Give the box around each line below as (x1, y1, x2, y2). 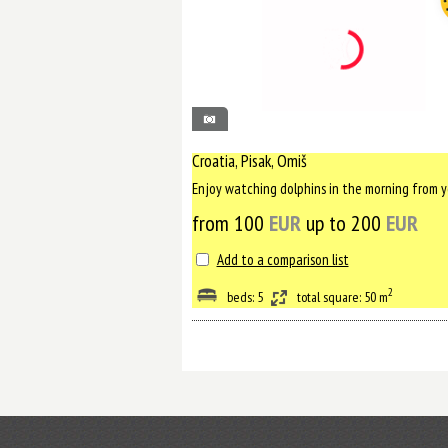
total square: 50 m (296, 287, 388, 306)
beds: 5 (226, 287, 263, 306)
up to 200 (300, 209, 386, 237)
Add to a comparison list (216, 250, 349, 269)
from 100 (191, 209, 269, 237)
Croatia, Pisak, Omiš (191, 150, 307, 172)
